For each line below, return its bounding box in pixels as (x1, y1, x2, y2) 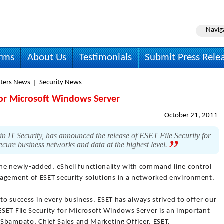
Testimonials (79, 52, 132, 63)
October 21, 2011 (164, 112, 218, 119)
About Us (27, 52, 66, 63)
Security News (39, 79, 82, 86)
